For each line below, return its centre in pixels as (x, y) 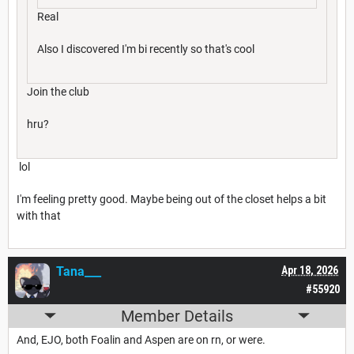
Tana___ (79, 271)
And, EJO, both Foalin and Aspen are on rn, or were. (141, 339)
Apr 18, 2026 (310, 270)
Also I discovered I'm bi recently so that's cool (146, 49)
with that (39, 215)
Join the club (58, 91)
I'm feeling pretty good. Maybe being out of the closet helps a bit (171, 199)
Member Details (177, 316)
